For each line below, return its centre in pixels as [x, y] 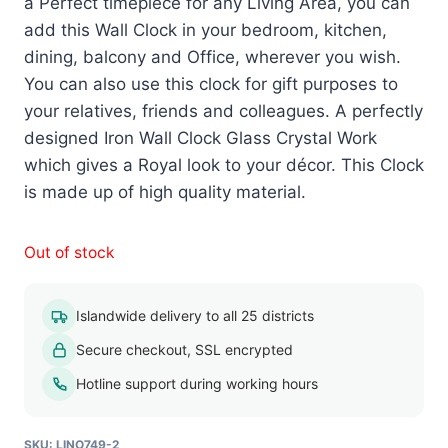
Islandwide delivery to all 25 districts [195, 316]
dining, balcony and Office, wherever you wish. [212, 57]
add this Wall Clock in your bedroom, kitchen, [205, 30]
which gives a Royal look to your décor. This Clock [224, 165]
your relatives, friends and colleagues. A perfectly [223, 111]
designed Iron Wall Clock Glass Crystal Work [200, 138]
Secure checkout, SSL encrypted [184, 350]
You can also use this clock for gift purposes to [211, 84]
